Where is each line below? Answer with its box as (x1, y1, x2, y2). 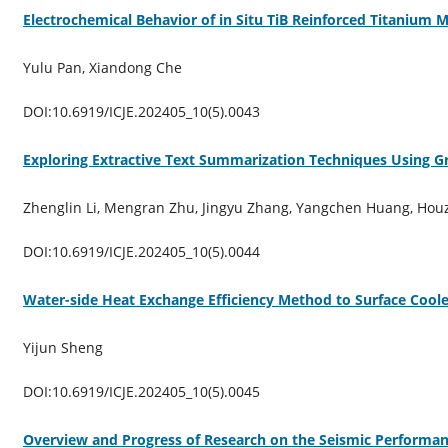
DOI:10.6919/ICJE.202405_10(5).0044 (22, 241, 260, 261)
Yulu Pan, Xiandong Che (22, 57, 182, 77)
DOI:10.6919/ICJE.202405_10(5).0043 (22, 101, 260, 121)
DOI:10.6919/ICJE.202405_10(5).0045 (22, 381, 260, 401)
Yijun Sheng (22, 337, 103, 357)
